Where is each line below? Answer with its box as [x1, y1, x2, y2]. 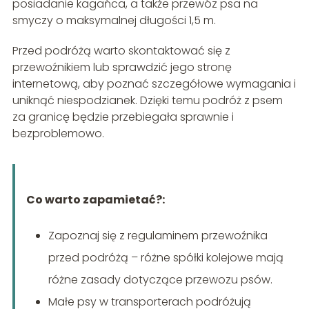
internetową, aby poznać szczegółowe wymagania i [12, 75, 296, 92]
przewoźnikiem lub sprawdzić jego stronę [12, 59, 232, 75]
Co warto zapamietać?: [26, 191, 165, 208]
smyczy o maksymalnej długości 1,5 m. [12, 12, 216, 28]
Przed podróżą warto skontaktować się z [12, 42, 230, 59]
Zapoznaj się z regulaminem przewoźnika [48, 227, 268, 243]
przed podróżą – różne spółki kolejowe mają [48, 249, 283, 266]
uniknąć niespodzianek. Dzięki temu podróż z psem [12, 92, 283, 108]
